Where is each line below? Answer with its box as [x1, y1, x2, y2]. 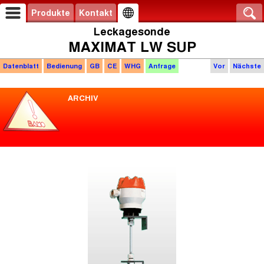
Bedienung [47, 62, 82, 70]
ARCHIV [68, 94, 98, 103]
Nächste [233, 62, 261, 70]
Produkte [31, 8, 70, 18]
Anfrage [148, 62, 176, 70]
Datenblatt [3, 62, 39, 70]
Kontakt [79, 8, 113, 18]
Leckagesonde [94, 26, 170, 38]
